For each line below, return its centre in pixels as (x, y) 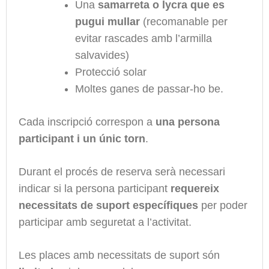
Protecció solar (111, 72)
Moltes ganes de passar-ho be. (149, 89)
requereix (195, 188)
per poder (223, 205)
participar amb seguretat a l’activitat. (105, 222)
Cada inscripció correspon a (87, 122)
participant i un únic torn (82, 138)
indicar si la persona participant (95, 188)
